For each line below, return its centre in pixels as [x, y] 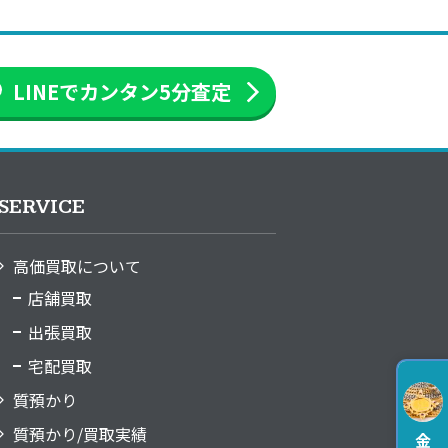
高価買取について [76, 266]
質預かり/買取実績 [79, 434]
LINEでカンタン [86, 91]
